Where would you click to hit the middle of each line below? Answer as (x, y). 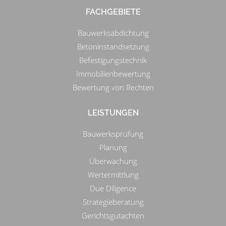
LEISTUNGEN (113, 112)
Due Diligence (113, 188)
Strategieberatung (113, 202)
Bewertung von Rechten (113, 87)
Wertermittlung (113, 174)
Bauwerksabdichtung (113, 33)
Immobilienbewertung (113, 73)
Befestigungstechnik (113, 60)
